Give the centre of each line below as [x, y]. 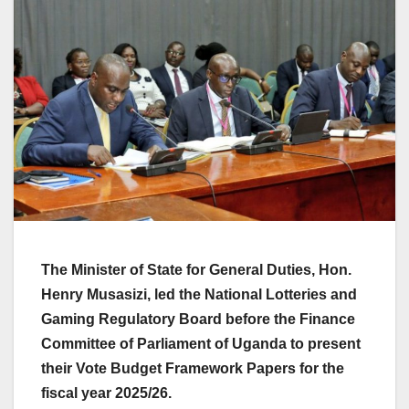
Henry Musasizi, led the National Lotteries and [199, 295]
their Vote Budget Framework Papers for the [193, 369]
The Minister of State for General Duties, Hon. [196, 270]
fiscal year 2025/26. [106, 393]
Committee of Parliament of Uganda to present [201, 344]
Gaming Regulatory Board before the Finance [198, 320]
